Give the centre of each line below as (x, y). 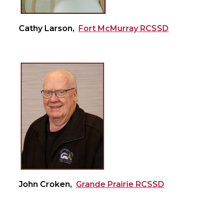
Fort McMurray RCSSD (124, 29)
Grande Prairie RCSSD (120, 184)
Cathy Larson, (49, 29)
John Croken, (47, 184)
